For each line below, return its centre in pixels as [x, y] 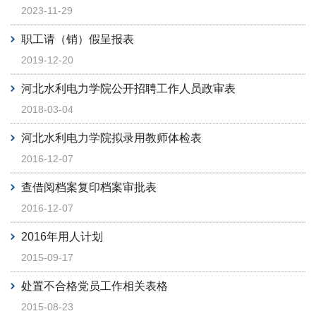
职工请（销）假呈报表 [78, 39]
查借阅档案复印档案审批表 [89, 187]
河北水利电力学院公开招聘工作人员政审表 [128, 89]
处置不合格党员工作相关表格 [95, 286]
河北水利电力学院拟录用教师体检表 [111, 138]
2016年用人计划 [62, 237]
